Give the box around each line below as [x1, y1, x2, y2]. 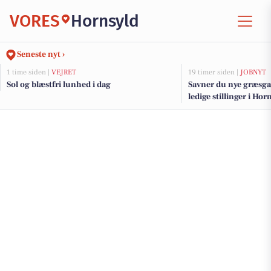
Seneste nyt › [17, 49, 65, 60]
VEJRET [51, 68, 76, 77]
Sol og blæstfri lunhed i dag [7, 79, 111, 90]
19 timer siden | [188, 68, 240, 77]
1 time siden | [7, 68, 51, 77]
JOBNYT [240, 68, 266, 77]
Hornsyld [71, 10, 139, 31]
